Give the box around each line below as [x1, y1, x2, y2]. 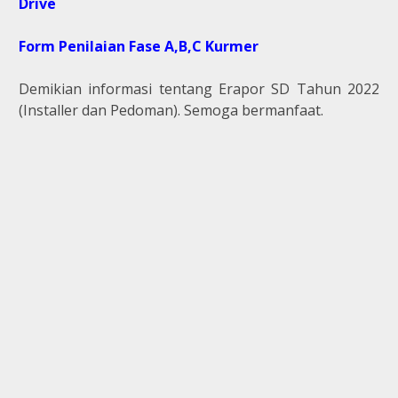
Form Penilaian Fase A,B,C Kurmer [19, 36, 259, 57]
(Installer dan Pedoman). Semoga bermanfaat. [19, 100, 323, 121]
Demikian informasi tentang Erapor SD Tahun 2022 [19, 79, 379, 99]
